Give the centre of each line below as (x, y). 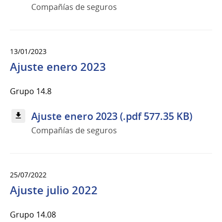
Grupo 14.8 (31, 91)
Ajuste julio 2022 (54, 190)
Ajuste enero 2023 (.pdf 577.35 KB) (112, 116)
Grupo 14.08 (33, 214)
